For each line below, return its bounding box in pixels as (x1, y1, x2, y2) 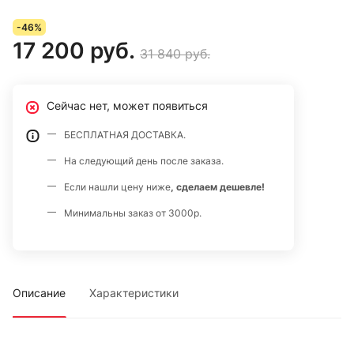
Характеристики (89, 286, 179, 300)
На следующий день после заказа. (64, 155, 224, 168)
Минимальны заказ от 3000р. (64, 207, 201, 220)
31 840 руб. (140, 46, 210, 62)
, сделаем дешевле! (171, 181, 265, 194)
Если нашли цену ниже (64, 181, 171, 194)
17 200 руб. (13, 37, 135, 65)
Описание (13, 286, 66, 300)
